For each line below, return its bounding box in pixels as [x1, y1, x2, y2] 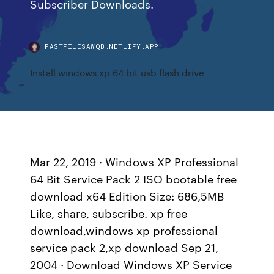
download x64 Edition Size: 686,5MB [30, 188, 224, 204]
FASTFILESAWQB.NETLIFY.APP [45, 42, 159, 51]
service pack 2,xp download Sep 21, [30, 239, 219, 255]
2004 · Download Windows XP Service [30, 256, 232, 272]
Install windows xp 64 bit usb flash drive [30, 66, 205, 79]
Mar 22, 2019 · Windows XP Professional [30, 154, 239, 169]
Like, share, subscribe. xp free [30, 205, 188, 221]
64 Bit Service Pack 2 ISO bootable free [30, 171, 237, 187]
